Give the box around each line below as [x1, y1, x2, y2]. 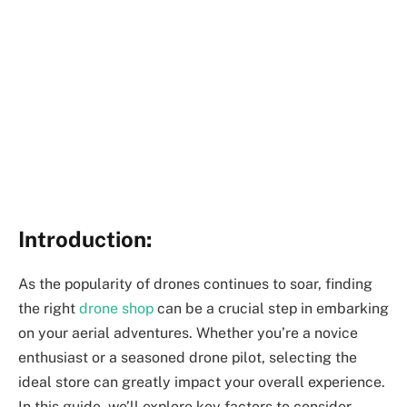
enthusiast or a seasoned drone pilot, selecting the [18, 348, 357, 366]
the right [18, 299, 79, 317]
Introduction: [18, 225, 152, 252]
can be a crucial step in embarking [154, 299, 389, 317]
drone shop [79, 299, 154, 317]
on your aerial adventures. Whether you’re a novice [18, 323, 358, 342]
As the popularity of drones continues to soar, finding [18, 274, 372, 293]
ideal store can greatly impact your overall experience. [18, 372, 385, 391]
